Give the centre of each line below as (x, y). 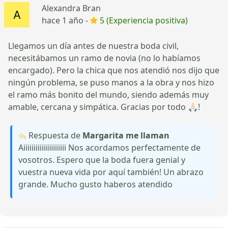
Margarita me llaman (126, 135)
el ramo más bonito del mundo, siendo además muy (108, 94)
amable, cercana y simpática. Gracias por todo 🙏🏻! (104, 107)
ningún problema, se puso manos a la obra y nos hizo (111, 82)
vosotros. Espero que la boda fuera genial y (102, 160)
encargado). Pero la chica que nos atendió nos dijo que (114, 70)
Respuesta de (54, 135)
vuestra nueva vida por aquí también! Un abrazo (111, 172)
